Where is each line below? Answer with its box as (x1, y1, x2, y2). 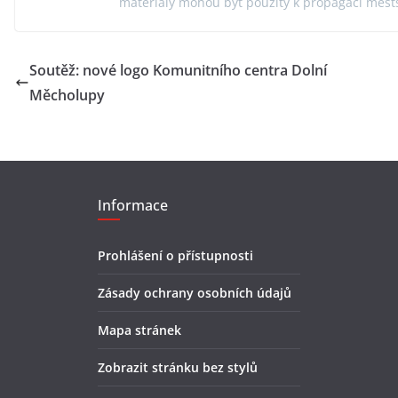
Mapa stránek (98, 322, 181, 339)
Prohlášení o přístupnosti (98, 247, 253, 265)
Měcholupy (29, 85, 105, 106)
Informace (98, 195, 168, 216)
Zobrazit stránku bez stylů (98, 359, 258, 377)
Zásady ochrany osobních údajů (98, 284, 291, 302)
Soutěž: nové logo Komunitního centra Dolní (29, 60, 327, 81)
